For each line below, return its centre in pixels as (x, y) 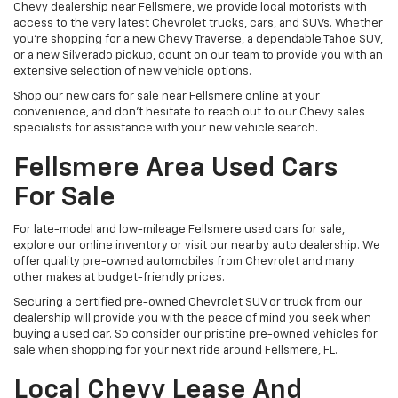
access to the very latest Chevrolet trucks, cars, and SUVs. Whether (198, 24)
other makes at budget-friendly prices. (119, 278)
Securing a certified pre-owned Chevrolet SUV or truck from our (188, 303)
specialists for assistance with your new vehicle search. (166, 129)
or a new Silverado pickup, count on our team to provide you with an (198, 56)
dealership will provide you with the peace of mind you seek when (192, 319)
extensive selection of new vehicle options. (132, 72)
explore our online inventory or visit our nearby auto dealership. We (197, 246)
